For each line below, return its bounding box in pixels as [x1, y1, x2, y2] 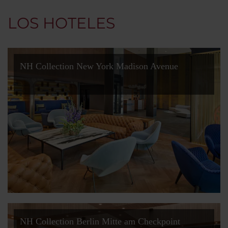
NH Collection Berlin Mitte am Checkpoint [20, 216, 180, 226]
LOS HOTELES [8, 14, 115, 33]
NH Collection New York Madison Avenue [20, 61, 178, 71]
